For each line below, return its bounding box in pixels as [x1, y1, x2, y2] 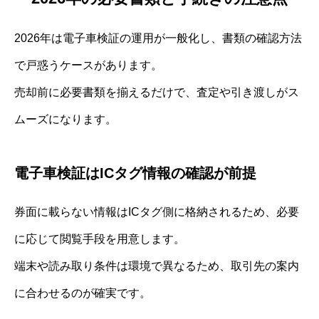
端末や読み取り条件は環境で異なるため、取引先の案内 [14, 260, 299, 273]
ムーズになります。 [14, 113, 117, 126]
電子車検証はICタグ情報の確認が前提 [14, 165, 256, 182]
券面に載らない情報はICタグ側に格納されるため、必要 [14, 206, 299, 219]
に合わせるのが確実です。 [14, 287, 151, 300]
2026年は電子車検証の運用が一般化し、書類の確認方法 [14, 32, 302, 45]
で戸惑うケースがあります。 [14, 59, 162, 72]
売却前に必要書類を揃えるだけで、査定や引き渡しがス [14, 86, 299, 99]
